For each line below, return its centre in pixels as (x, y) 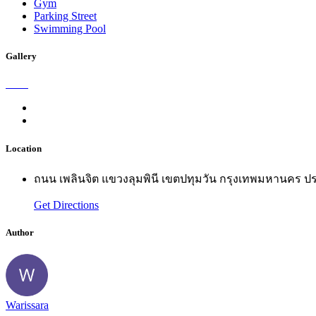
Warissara (27, 305)
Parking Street (65, 16)
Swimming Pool (70, 29)
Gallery (21, 56)
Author (20, 232)
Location (24, 148)
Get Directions (66, 205)
